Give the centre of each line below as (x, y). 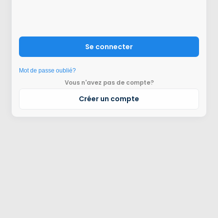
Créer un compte (109, 99)
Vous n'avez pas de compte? (109, 83)
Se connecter (109, 47)
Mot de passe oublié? (47, 71)
